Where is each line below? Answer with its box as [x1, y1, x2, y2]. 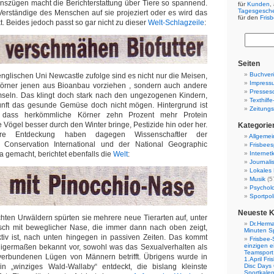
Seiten [238, 59, 260, 68]
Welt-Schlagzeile [148, 18, 204, 27]
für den [238, 14, 260, 21]
